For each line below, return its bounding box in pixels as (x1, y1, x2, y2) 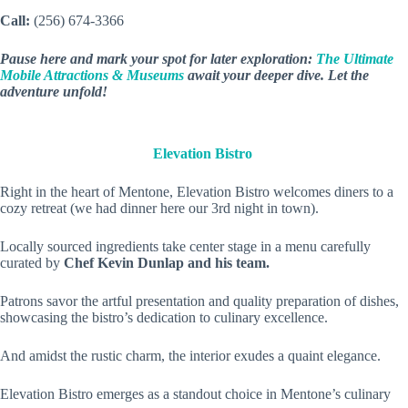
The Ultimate (316, 51, 393, 66)
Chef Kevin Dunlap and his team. (60, 255, 273, 270)
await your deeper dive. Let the (188, 67, 369, 83)
